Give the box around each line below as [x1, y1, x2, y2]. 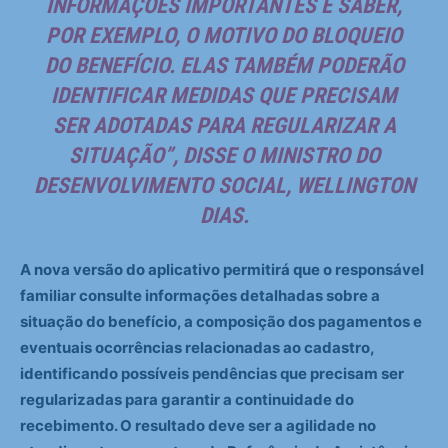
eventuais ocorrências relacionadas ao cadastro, [20, 338, 374, 358]
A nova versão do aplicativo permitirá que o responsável [20, 260, 424, 280]
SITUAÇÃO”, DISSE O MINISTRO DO [68, 143, 380, 169]
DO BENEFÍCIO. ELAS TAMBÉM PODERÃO [44, 53, 404, 79]
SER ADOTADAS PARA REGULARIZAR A [52, 113, 396, 139]
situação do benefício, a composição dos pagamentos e [20, 312, 422, 332]
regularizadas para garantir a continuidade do [20, 390, 354, 410]
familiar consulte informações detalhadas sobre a [20, 286, 380, 306]
